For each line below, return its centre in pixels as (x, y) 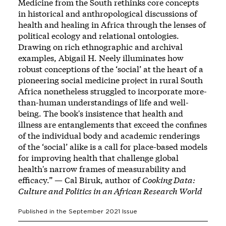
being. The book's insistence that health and (101, 113)
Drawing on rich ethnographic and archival (100, 46)
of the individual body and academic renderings (109, 135)
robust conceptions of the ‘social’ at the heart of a (111, 69)
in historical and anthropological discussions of (108, 13)
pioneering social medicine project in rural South (110, 80)
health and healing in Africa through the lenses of (112, 24)
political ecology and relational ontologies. (99, 35)
